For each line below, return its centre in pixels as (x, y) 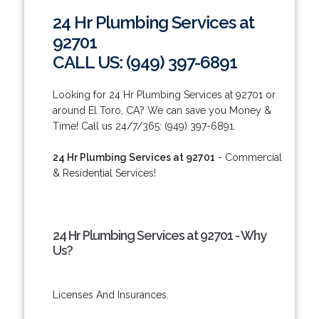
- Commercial (248, 157)
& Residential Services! (104, 173)
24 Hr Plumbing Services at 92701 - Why (159, 235)
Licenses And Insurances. (110, 294)
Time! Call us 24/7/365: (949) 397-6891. (144, 126)
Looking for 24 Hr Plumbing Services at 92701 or (164, 94)
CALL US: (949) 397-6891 (145, 62)
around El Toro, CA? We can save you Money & (162, 110)
